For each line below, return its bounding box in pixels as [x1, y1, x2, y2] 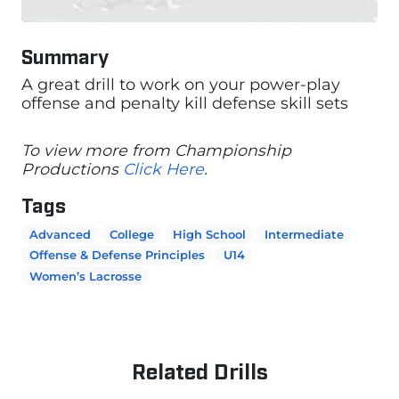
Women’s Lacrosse [28, 268, 142, 283]
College [109, 226, 154, 241]
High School [172, 226, 246, 241]
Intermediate [265, 226, 345, 241]
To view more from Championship [21, 140, 291, 159]
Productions [21, 159, 123, 178]
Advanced [28, 226, 91, 241]
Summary [21, 42, 109, 68]
